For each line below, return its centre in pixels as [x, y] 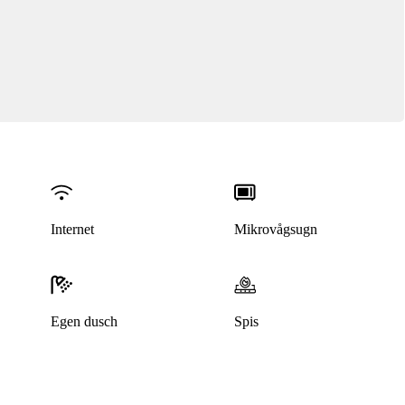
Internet [72, 230]
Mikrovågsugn [276, 230]
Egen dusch [84, 322]
